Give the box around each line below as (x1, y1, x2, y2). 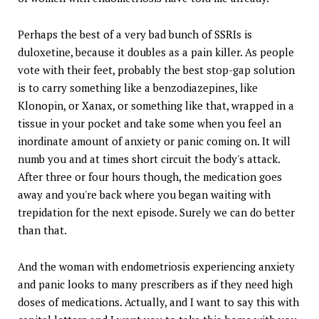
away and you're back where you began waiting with (18, 187, 271, 202)
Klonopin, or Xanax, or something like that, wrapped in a (18, 98, 294, 113)
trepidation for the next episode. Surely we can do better (18, 205, 295, 220)
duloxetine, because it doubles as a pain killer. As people (18, 45, 294, 60)
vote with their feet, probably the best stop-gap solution (18, 63, 295, 78)
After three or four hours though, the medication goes (18, 169, 282, 184)
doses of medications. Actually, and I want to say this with (18, 295, 299, 310)
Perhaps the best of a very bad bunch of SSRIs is (18, 27, 252, 42)
